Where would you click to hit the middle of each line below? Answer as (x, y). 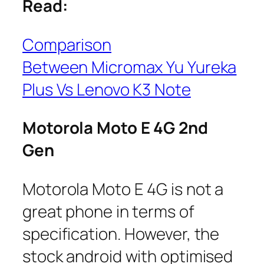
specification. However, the (121, 233)
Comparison (67, 44)
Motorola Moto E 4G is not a (123, 189)
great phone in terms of (108, 211)
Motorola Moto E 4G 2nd (115, 128)
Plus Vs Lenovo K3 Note (107, 89)
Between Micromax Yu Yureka (130, 67)
